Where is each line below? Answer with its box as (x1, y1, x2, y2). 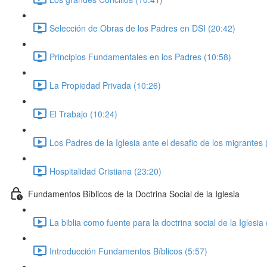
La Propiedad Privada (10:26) (49, 79, 161, 91)
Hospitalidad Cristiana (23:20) (49, 164, 162, 177)
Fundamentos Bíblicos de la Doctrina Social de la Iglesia (28, 187, 240, 200)
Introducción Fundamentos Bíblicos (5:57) (49, 244, 207, 257)
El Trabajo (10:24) (49, 107, 117, 120)
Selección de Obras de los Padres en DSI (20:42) (49, 21, 235, 34)
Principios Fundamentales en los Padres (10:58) (49, 50, 231, 63)
